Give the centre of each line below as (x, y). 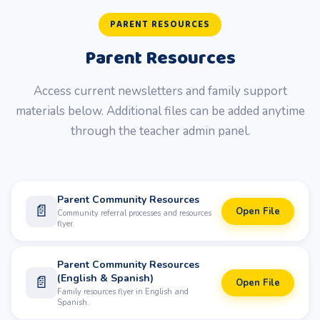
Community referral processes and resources (134, 213)
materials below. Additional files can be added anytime (160, 111)
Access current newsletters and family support (160, 91)
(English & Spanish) (105, 278)
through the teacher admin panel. (160, 131)
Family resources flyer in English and (123, 292)
